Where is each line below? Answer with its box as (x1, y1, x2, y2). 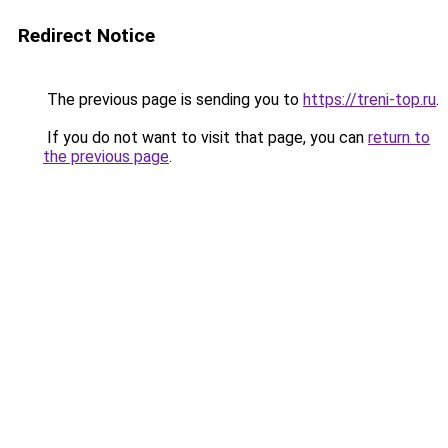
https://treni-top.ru (303, 90, 436, 109)
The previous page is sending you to (43, 90, 303, 109)
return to (368, 128, 430, 147)
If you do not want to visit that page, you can (43, 128, 368, 147)
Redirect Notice (18, 24, 155, 47)
